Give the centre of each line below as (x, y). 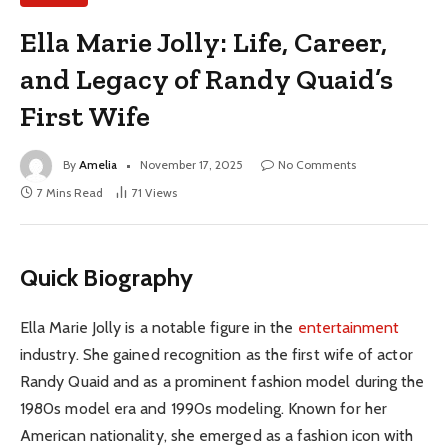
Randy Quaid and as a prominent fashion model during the (222, 381)
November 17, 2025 (191, 164)
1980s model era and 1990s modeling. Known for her (203, 408)
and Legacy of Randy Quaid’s (207, 78)
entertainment (348, 327)
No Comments (317, 164)
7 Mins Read (70, 192)
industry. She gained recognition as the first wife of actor (216, 354)
